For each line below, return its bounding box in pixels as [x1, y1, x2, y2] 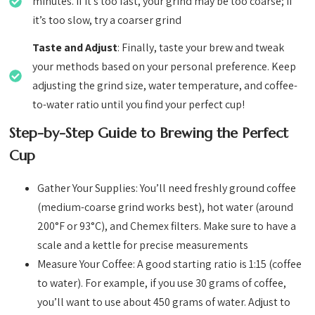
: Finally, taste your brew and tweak [117, 40, 285, 56]
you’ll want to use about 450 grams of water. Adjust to [37, 295, 291, 310]
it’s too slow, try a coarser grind [32, 13, 182, 28]
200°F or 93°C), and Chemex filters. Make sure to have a [37, 219, 297, 234]
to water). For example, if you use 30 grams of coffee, [37, 276, 287, 291]
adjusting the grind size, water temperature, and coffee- [32, 78, 298, 94]
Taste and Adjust [32, 40, 118, 56]
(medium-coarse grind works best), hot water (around [37, 200, 294, 215]
